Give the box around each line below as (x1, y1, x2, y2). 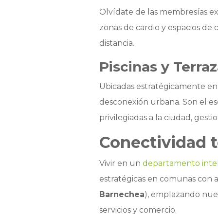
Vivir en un (99, 159, 143, 168)
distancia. (99, 38, 134, 48)
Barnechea (99, 190, 145, 200)
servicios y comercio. (99, 205, 177, 215)
